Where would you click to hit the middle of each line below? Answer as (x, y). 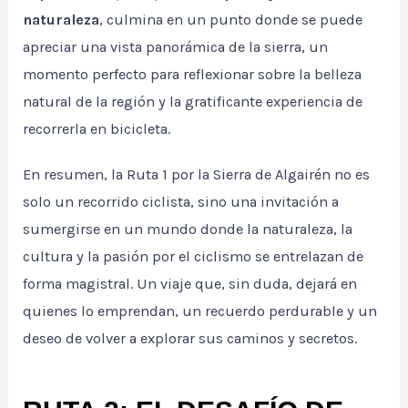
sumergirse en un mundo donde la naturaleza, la (188, 229)
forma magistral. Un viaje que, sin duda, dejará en (190, 284)
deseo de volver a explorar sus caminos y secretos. (190, 339)
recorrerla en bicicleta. (97, 129)
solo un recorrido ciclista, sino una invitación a (181, 202)
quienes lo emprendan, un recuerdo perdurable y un (200, 311)
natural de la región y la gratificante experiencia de (193, 102)
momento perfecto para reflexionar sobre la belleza (193, 75)
